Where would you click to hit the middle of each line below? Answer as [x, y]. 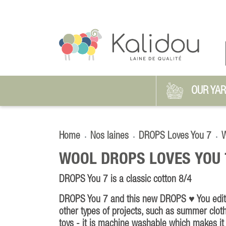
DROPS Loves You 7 [175, 136]
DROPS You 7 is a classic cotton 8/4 [125, 179]
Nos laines [109, 136]
